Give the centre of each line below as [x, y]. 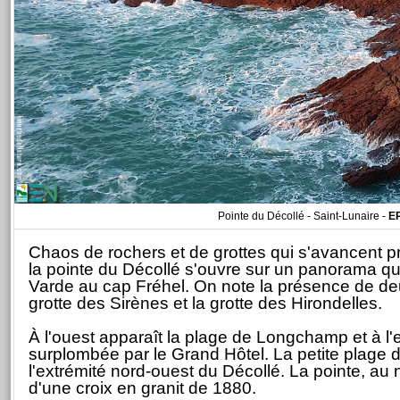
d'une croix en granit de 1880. [142, 388]
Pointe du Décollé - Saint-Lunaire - [304, 216]
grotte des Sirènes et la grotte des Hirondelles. [205, 303]
